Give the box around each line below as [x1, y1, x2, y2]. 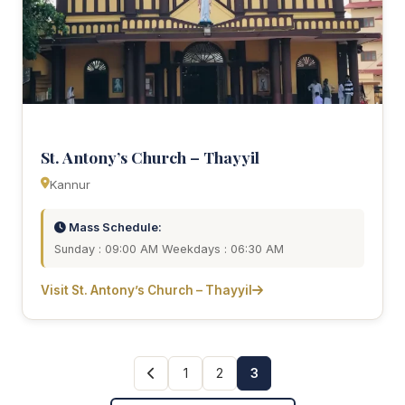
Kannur [50, 176, 90, 192]
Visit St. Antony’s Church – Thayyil [41, 282, 252, 297]
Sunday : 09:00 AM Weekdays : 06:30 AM [54, 241, 284, 256]
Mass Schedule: [66, 220, 162, 234]
